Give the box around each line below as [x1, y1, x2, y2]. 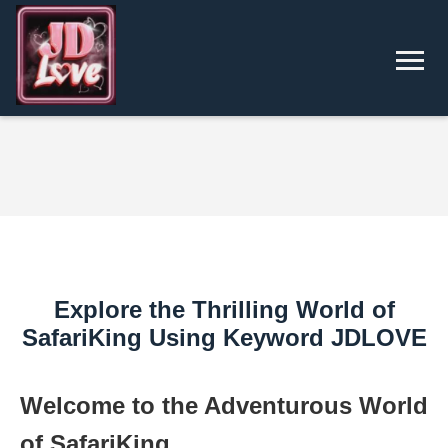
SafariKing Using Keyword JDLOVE [21, 324, 427, 351]
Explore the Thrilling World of [53, 296, 395, 323]
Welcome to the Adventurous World [20, 392, 428, 419]
